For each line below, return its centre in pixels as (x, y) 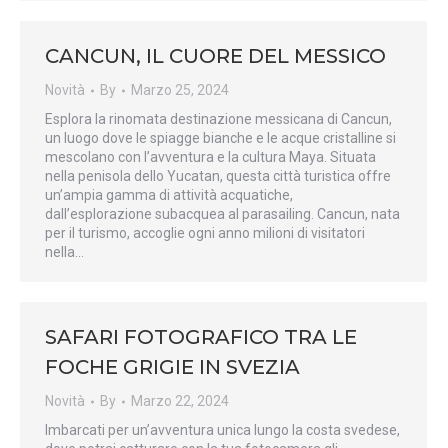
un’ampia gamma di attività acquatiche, (169, 195)
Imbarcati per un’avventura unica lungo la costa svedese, (222, 430)
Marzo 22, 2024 (180, 401)
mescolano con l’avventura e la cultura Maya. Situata (210, 157)
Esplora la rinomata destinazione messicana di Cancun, (218, 119)
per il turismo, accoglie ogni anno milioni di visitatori (205, 233)
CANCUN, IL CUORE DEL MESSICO (215, 56)
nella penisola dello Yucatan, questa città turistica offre (218, 176)
